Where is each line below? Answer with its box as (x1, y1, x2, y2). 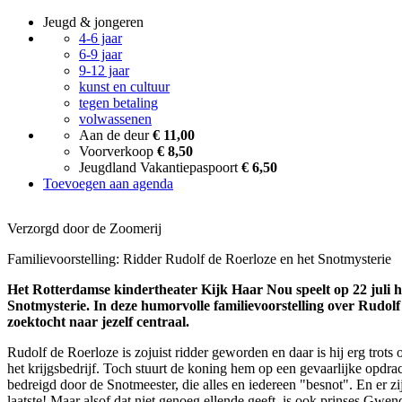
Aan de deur (79, 127, 153, 143)
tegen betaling (79, 95, 158, 110)
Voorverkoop (79, 144, 157, 159)
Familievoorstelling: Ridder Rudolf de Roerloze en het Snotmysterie (7, 251, 391, 267)
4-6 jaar (79, 31, 122, 46)
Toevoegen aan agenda (43, 176, 173, 191)
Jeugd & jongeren (43, 14, 144, 30)
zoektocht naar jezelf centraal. (7, 314, 189, 329)
